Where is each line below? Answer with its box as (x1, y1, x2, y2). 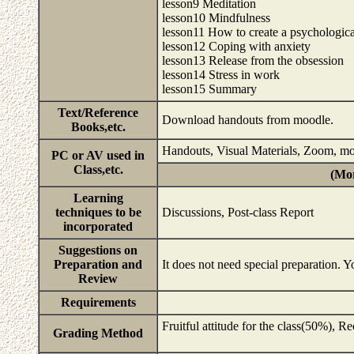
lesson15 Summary (162, 82, 260, 96)
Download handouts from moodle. (162, 113, 337, 126)
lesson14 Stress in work (162, 68, 280, 81)
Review (78, 272, 118, 285)
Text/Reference (58, 106, 138, 119)
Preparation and (54, 258, 142, 271)
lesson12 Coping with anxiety (162, 40, 311, 53)
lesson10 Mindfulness (162, 11, 270, 24)
